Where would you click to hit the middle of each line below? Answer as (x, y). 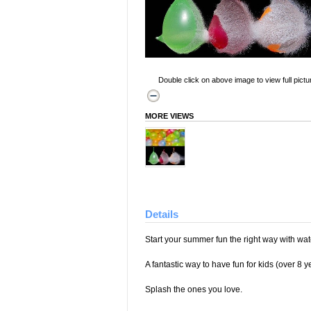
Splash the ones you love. (193, 289)
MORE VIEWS (169, 116)
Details (161, 214)
